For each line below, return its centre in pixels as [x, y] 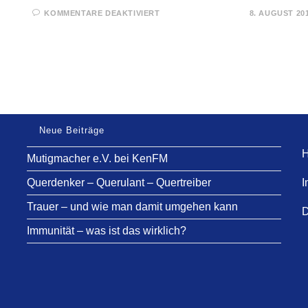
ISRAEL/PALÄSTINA [206, 21]
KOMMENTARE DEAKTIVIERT [102, 13]
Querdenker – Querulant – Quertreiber [119, 183]
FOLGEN [180, 39]
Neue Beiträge [71, 130]
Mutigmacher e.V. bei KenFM [97, 158]
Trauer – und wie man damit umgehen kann [132, 207]
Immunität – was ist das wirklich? [106, 231]
